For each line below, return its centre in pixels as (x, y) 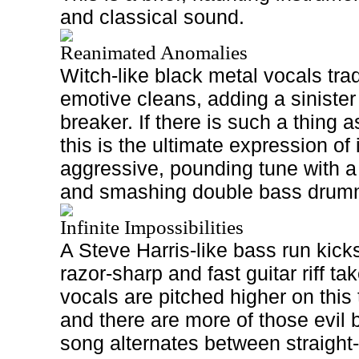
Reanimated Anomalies (154, 52)
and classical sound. (152, 17)
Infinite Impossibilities (152, 227)
